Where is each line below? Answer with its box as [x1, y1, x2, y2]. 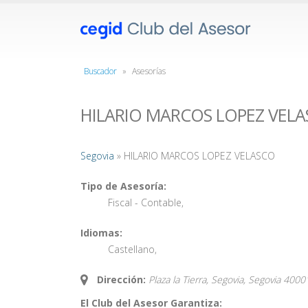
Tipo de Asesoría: [80, 179, 166, 192]
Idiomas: [80, 226, 122, 239]
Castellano [108, 243, 155, 256]
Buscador [84, 65, 117, 77]
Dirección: [97, 273, 146, 286]
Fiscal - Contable [108, 196, 181, 209]
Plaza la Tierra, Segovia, [148, 273, 248, 286]
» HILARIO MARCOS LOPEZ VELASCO [114, 149, 275, 162]
